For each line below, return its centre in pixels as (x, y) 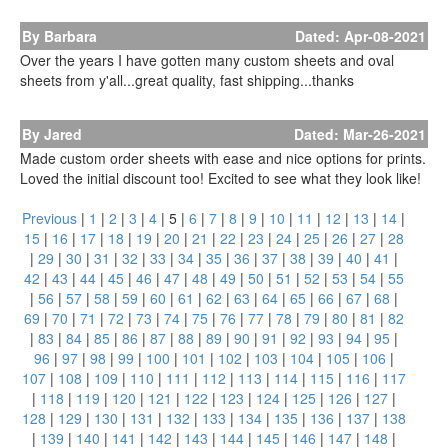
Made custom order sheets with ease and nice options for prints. (223, 158)
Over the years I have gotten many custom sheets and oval (207, 60)
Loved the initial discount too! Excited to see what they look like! (220, 178)
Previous (49, 218)
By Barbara (59, 36)
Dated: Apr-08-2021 (360, 36)
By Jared (52, 134)
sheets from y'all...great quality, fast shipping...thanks (187, 80)
